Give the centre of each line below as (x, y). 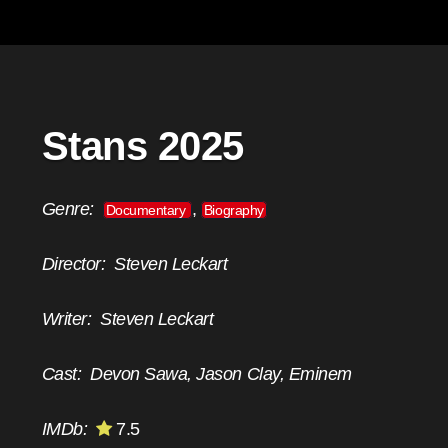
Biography (233, 210)
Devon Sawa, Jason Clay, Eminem (221, 374)
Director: (78, 264)
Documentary (147, 210)
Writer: (71, 319)
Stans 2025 (142, 146)
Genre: (72, 209)
